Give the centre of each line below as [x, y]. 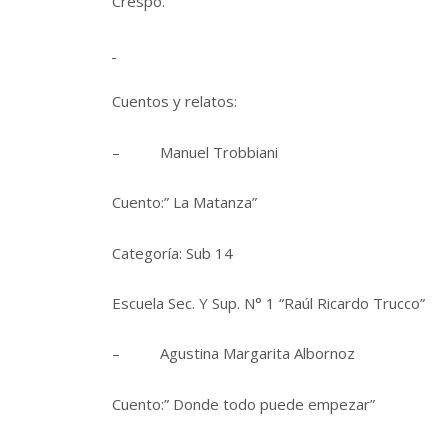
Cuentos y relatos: [174, 101]
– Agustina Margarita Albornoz [233, 353]
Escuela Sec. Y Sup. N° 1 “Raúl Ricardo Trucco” [268, 302]
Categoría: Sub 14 [172, 252]
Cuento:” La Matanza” [184, 202]
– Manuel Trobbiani [195, 151]
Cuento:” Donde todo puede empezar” [243, 403]
